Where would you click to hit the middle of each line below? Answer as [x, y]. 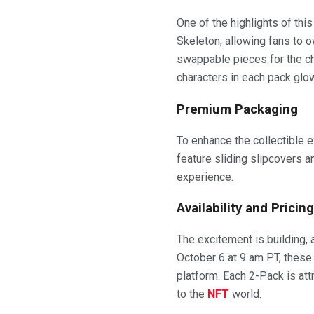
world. [245, 294]
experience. [205, 177]
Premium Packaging [237, 109]
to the [192, 294]
